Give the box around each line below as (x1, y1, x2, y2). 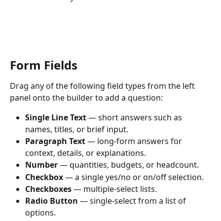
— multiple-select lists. (72, 184, 157, 194)
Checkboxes (25, 184, 72, 194)
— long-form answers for (85, 136, 184, 147)
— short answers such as (86, 112, 184, 123)
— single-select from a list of (78, 195, 188, 207)
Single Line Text (25, 112, 86, 123)
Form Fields (10, 57, 77, 74)
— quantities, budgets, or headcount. (58, 159, 199, 171)
